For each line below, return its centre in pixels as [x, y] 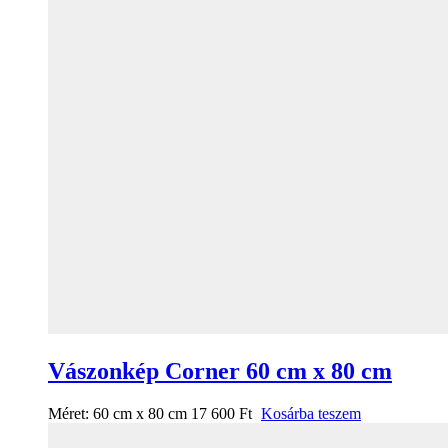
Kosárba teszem [311, 413]
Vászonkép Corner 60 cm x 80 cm [220, 370]
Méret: [70, 413]
